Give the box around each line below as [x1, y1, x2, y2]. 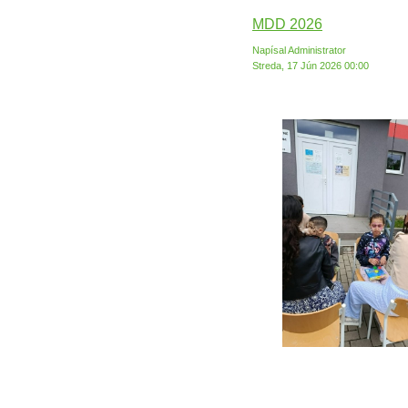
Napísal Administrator [252, 45, 349, 56]
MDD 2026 [252, 16, 322, 32]
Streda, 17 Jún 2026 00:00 [252, 60, 369, 71]
